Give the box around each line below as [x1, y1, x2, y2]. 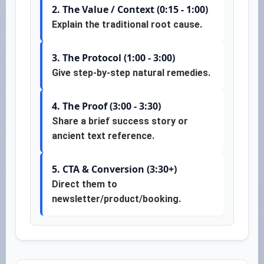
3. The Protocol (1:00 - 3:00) [52, 51, 175, 64]
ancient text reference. [52, 130, 154, 141]
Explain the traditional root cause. [52, 19, 202, 30]
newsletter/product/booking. [52, 193, 181, 204]
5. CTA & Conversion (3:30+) [52, 163, 177, 176]
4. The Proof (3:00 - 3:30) [52, 100, 161, 113]
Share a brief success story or [52, 115, 188, 127]
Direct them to [52, 179, 117, 190]
